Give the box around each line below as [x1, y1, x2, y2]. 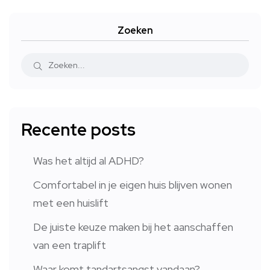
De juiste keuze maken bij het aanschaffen [33, 220, 233, 234]
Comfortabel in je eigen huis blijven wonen [33, 178, 232, 192]
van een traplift [33, 238, 106, 253]
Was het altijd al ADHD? [33, 154, 144, 168]
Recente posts [21, 118, 136, 142]
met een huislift [33, 196, 108, 210]
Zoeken [117, 24, 153, 37]
